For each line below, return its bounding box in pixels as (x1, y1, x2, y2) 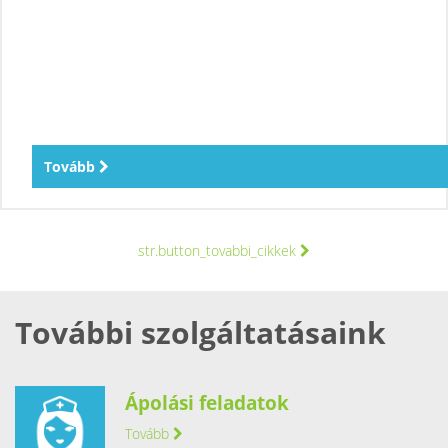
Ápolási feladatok (125, 389, 289, 416)
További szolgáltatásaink (15, 311, 386, 353)
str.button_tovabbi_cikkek (138, 240, 300, 260)
